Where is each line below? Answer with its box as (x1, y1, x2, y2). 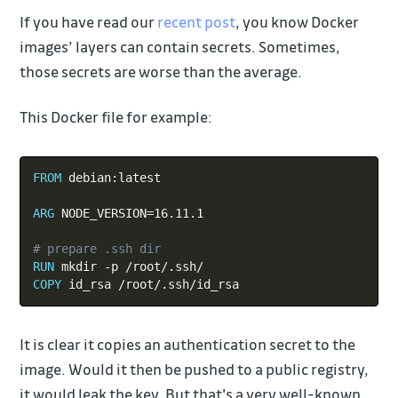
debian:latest (60, 171, 161, 186)
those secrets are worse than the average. (20, 61, 303, 81)
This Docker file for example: (20, 107, 213, 126)
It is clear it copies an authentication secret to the (20, 335, 356, 354)
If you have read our (20, 12, 158, 31)
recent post (157, 12, 236, 31)
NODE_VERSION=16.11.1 (53, 206, 203, 221)
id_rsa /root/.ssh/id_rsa (60, 277, 239, 292)
